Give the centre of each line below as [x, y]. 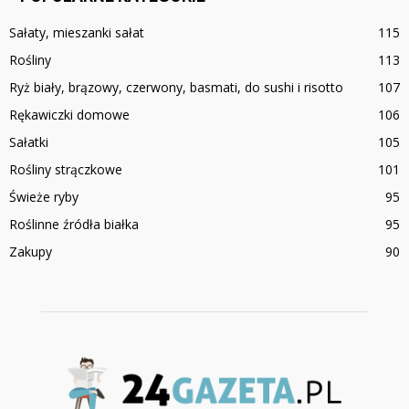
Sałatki [29, 142]
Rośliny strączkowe [66, 170]
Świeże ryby [44, 197]
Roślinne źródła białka [74, 225]
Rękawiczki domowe [69, 115]
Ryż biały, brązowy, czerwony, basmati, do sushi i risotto [176, 88]
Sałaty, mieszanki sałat [77, 33]
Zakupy [31, 252]
